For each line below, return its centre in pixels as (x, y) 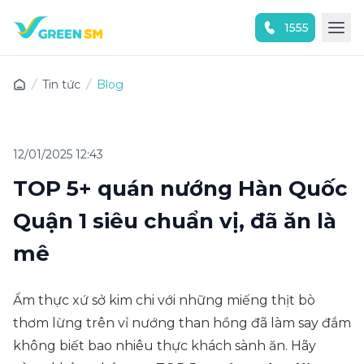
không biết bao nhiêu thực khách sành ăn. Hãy (165, 346)
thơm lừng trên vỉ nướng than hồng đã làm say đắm (182, 323)
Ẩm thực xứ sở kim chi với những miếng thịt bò (164, 300)
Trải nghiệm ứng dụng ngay (169, 65)
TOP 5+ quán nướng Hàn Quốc (180, 188)
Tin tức (61, 84)
